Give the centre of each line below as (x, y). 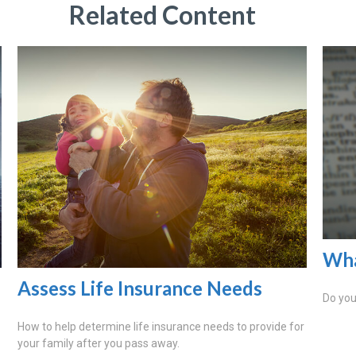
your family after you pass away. (99, 343)
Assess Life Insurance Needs (140, 288)
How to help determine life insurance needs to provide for (161, 326)
